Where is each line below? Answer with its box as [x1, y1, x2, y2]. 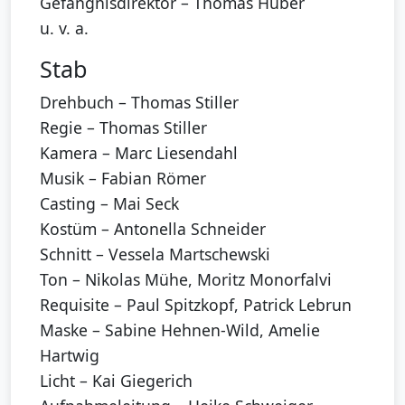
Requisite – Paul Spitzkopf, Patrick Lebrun [40, 293, 352, 316]
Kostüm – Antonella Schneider [40, 217, 266, 240]
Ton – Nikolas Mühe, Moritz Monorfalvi [40, 268, 332, 290]
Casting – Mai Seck [40, 192, 179, 214]
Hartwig [40, 344, 99, 366]
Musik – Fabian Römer [40, 166, 206, 189]
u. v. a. [40, 16, 89, 39]
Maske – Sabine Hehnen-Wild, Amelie [40, 318, 320, 341]
